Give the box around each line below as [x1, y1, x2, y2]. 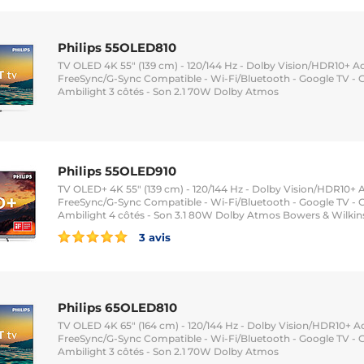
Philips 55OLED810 [58, 40, 176, 56]
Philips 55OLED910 [58, 162, 176, 179]
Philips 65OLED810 [58, 300, 177, 316]
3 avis [136, 230, 171, 244]
